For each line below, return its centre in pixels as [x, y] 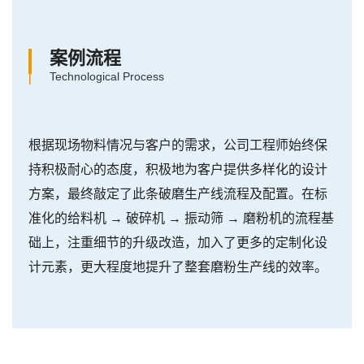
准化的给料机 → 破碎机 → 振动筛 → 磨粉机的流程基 [181, 219]
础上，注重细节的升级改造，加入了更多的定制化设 [178, 243]
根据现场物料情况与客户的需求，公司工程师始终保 [178, 145]
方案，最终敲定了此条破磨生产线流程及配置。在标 [178, 194]
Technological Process [107, 77]
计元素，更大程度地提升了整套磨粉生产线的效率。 [178, 267]
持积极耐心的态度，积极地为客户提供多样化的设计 [178, 170]
